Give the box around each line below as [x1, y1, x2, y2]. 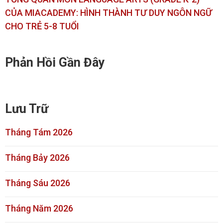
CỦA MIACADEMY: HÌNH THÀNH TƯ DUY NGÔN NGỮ [5, 7, 212, 18]
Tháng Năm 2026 [5, 203, 73, 214]
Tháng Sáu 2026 [5, 178, 70, 189]
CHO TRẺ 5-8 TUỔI [5, 21, 79, 32]
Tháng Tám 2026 [5, 127, 73, 138]
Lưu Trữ [5, 102, 48, 116]
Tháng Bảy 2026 [5, 152, 70, 163]
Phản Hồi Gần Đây [5, 55, 105, 70]
